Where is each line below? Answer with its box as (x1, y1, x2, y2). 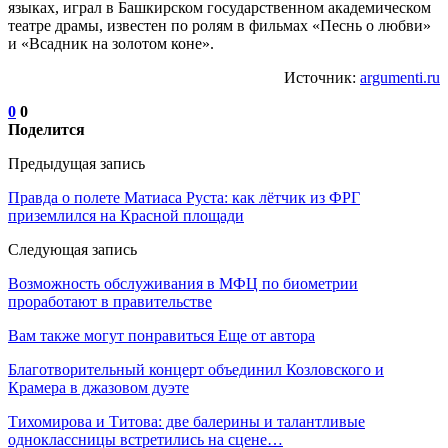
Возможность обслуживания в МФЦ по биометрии (8, 274, 358, 292)
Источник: (284, 68, 360, 86)
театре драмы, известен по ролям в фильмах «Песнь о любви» (8, 16, 431, 34)
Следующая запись (8, 240, 137, 258)
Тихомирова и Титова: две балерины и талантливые (8, 412, 365, 430)
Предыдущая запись (8, 154, 145, 172)
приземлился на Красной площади (8, 206, 244, 224)
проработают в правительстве (8, 292, 212, 310)
